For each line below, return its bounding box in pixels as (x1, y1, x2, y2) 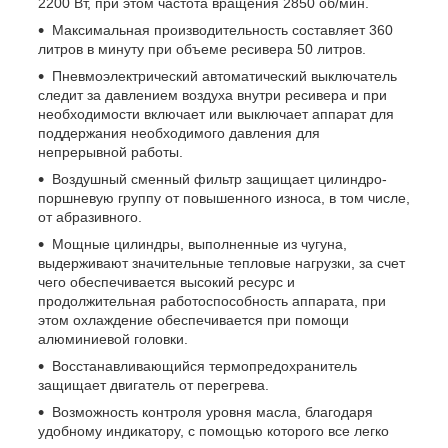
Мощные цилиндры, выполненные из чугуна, (52, 236, 347, 253)
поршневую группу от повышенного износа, (38, 190, 329, 207)
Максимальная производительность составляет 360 (52, 22, 393, 39)
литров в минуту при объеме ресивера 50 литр (38, 41, 347, 58)
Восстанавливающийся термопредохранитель (52, 358, 357, 375)
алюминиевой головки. (38, 331, 188, 348)
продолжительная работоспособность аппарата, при (38, 293, 386, 310)
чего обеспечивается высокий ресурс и (38, 274, 295, 291)
